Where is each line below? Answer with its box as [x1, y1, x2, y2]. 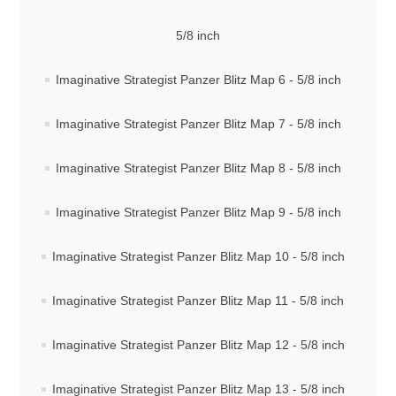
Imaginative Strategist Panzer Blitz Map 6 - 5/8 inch [55, 72, 341, 87]
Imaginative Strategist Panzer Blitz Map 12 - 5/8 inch [51, 338, 345, 352]
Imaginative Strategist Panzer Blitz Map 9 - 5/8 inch [55, 205, 341, 219]
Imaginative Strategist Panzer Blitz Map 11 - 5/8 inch [52, 293, 344, 308]
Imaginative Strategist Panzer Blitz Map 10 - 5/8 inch [51, 249, 345, 263]
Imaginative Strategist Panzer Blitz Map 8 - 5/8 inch [55, 161, 341, 175]
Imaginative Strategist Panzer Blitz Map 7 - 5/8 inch [55, 117, 341, 131]
